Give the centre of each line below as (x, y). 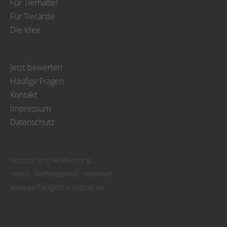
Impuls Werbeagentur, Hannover (61, 174)
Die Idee (25, 30)
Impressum (30, 108)
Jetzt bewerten (36, 67)
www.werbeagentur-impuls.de (57, 187)
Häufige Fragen (37, 81)
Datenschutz (32, 122)
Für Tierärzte (33, 16)
